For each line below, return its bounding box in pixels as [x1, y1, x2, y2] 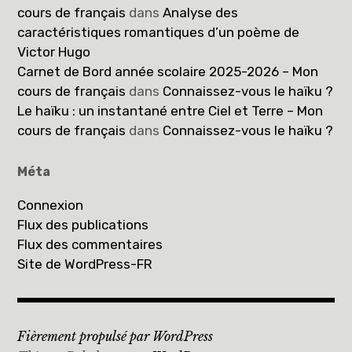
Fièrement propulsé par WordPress [17, 328, 214, 344]
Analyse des [163, 4, 239, 20]
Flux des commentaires [17, 236, 163, 252]
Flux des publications [17, 216, 149, 233]
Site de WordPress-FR [17, 255, 153, 272]
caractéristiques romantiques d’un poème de [17, 24, 300, 40]
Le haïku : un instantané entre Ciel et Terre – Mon [17, 102, 324, 119]
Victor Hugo [17, 43, 91, 60]
